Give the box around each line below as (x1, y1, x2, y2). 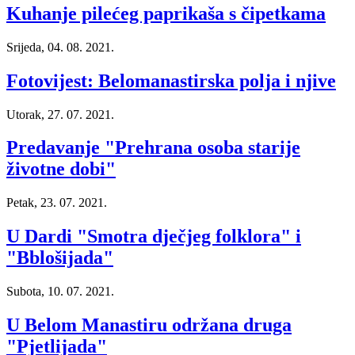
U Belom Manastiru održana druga (6, 315, 292, 336)
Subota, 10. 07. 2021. (6, 284, 114, 299)
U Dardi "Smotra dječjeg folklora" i (6, 226, 301, 247)
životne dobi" (6, 158, 116, 180)
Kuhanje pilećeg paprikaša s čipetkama (6, 2, 326, 24)
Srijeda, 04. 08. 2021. (6, 40, 114, 54)
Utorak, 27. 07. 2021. (6, 107, 114, 121)
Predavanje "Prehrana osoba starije (6, 137, 300, 158)
